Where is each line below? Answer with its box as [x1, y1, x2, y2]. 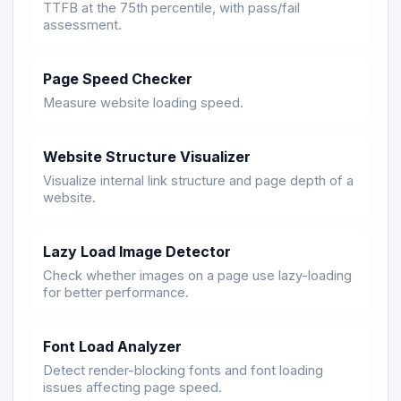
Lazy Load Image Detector [43, 242, 231, 260]
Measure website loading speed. [43, 94, 243, 111]
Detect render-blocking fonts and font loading [43, 362, 323, 379]
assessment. [43, 16, 122, 33]
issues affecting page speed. [43, 379, 222, 396]
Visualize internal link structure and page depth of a [43, 172, 354, 189]
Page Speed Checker [43, 69, 192, 88]
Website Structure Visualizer [43, 147, 251, 166]
